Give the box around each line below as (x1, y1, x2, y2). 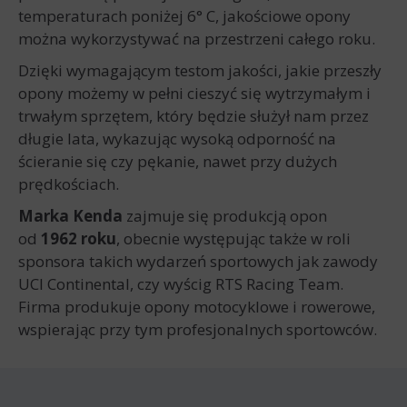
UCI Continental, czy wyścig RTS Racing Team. (18, 273, 343, 294)
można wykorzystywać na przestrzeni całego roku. (18, 28, 379, 49)
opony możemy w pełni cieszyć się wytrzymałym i (18, 83, 371, 104)
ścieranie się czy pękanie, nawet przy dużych (18, 151, 337, 172)
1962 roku (41, 228, 116, 249)
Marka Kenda (18, 205, 123, 226)
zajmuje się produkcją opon (123, 205, 327, 226)
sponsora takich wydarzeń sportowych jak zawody (18, 251, 378, 272)
